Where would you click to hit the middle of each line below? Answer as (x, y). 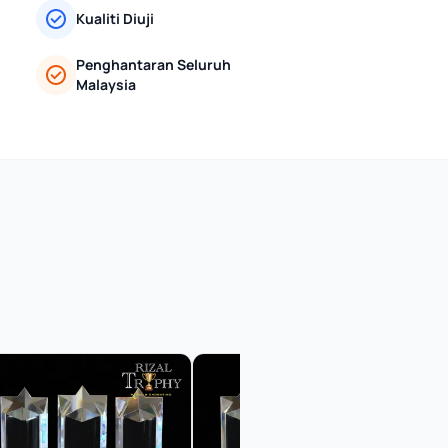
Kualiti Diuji (115, 18)
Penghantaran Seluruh (153, 64)
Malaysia (106, 84)
